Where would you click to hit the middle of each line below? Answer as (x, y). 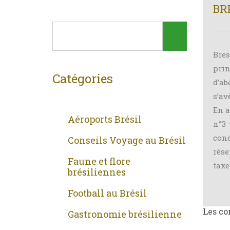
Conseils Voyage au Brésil (127, 140)
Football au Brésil (107, 193)
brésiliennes (97, 172)
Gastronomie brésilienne (125, 214)
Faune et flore (99, 161)
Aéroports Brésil (105, 119)
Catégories (83, 79)
